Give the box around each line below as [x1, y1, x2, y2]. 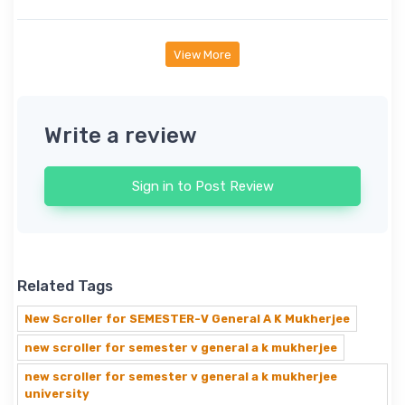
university [24, 387, 89, 401]
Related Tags [17, 277, 113, 296]
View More [174, 47, 231, 61]
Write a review [44, 123, 197, 149]
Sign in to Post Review [131, 178, 274, 195]
